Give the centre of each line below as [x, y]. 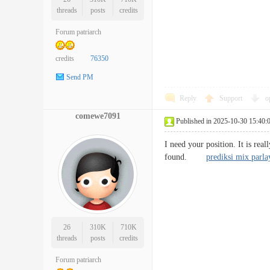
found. [185, 157]
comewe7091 [98, 116]
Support [232, 98]
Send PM [80, 77]
